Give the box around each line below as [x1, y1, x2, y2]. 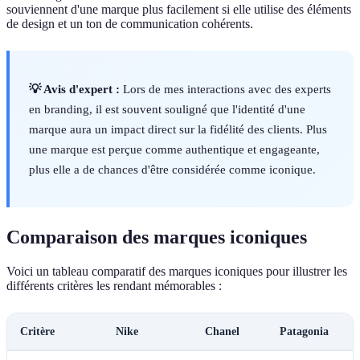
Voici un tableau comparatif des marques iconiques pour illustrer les [6, 264, 347, 279]
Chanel [205, 325, 239, 338]
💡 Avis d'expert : [29, 82, 120, 96]
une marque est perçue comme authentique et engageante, [29, 142, 320, 157]
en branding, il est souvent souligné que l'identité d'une [29, 102, 305, 117]
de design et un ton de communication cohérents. [6, 17, 253, 31]
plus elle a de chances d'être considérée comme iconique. [29, 162, 316, 177]
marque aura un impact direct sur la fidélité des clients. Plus [29, 122, 327, 137]
